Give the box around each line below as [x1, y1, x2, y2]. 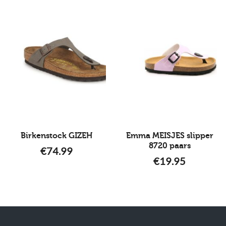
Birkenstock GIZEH [21, 131, 92, 140]
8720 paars [148, 141, 191, 150]
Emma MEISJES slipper [126, 131, 213, 140]
